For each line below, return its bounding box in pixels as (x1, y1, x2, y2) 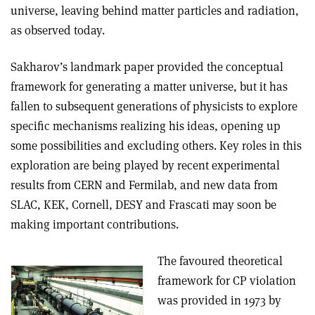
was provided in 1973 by (157, 292, 281, 308)
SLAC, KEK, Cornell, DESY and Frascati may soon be (11, 197, 276, 212)
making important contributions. (11, 217, 179, 232)
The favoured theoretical (157, 253, 283, 269)
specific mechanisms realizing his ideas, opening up (11, 118, 281, 134)
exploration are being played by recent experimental (11, 157, 280, 173)
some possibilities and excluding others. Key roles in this (11, 138, 302, 153)
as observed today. (11, 22, 105, 38)
